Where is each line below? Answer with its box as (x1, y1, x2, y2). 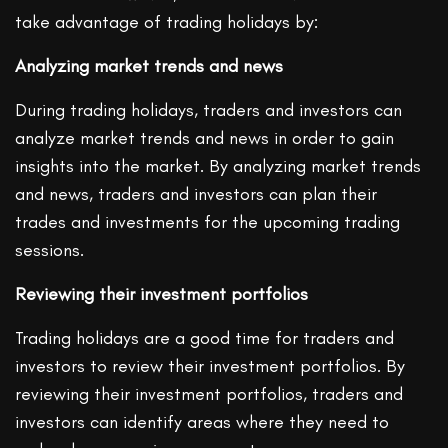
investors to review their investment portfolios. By (15, 354, 406, 377)
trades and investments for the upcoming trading (15, 210, 401, 233)
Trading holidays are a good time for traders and (15, 326, 395, 349)
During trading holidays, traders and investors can (15, 98, 403, 121)
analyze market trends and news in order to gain (15, 126, 395, 149)
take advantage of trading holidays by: (15, 10, 319, 33)
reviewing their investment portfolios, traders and (15, 382, 404, 405)
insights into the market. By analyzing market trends (15, 154, 422, 177)
